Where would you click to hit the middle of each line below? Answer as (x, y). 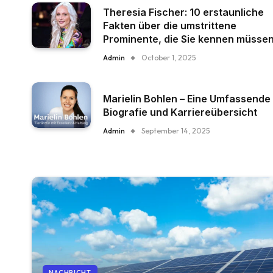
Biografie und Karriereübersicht (180, 112)
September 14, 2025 (176, 131)
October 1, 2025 (169, 58)
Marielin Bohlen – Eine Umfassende (187, 99)
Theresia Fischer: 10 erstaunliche (184, 12)
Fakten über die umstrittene (170, 26)
